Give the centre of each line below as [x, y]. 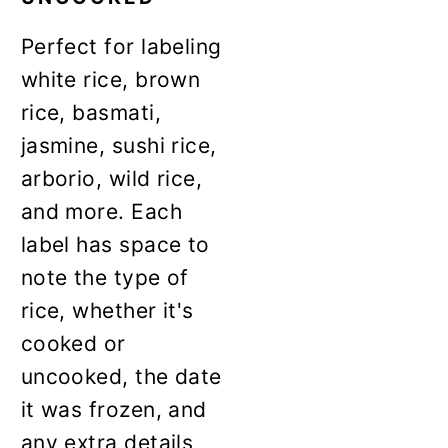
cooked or [73, 343]
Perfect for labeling [121, 46]
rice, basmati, [90, 112]
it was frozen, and [113, 409]
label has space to [115, 244]
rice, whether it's [107, 310]
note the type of [104, 277]
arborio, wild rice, [111, 178]
